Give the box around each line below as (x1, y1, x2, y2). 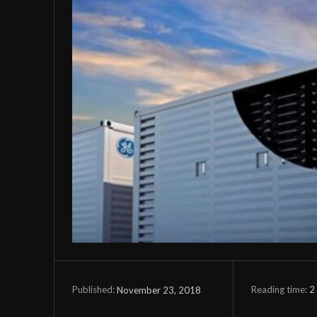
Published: (72, 284, 115, 296)
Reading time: (250, 283, 309, 295)
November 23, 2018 (117, 284, 201, 296)
